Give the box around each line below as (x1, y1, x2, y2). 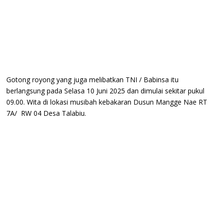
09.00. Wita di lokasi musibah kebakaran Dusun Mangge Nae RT (6, 97, 208, 107)
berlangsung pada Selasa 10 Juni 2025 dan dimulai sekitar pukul (6, 86, 205, 95)
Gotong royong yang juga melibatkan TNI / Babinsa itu (6, 74, 179, 84)
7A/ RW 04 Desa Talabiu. (6, 108, 87, 118)
